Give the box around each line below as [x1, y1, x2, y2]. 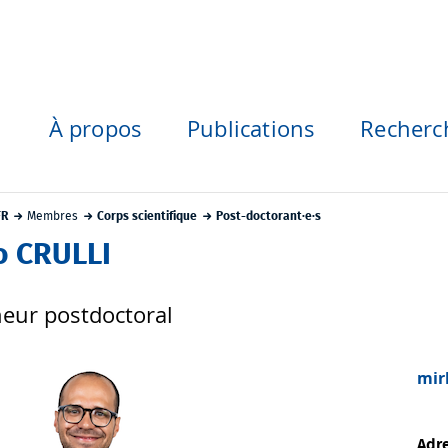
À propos [48, 113, 143, 144]
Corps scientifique [96, 209, 197, 222]
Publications [186, 113, 316, 144]
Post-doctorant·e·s [215, 209, 321, 222]
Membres [26, 209, 78, 222]
